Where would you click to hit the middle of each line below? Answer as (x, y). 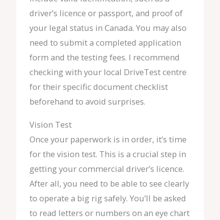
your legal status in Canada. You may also (108, 28)
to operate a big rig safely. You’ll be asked (108, 198)
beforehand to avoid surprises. (87, 102)
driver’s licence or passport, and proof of (106, 13)
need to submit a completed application (105, 43)
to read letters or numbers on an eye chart (109, 213)
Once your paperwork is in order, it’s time (108, 139)
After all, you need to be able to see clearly (109, 183)
